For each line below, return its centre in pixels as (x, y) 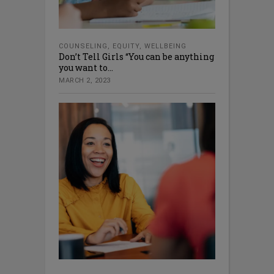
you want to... (86, 68)
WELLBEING (165, 46)
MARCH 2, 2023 (85, 81)
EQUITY (126, 46)
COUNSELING (83, 46)
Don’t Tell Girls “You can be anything (136, 57)
